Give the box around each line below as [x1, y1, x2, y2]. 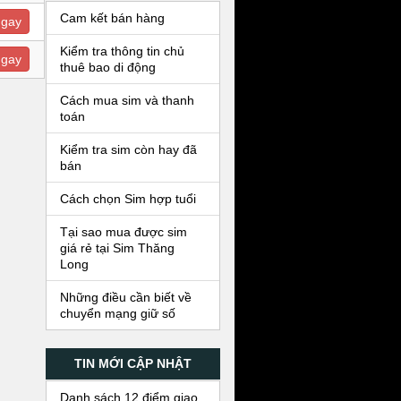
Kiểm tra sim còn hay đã [60, 142, 198, 157]
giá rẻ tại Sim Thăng [60, 241, 175, 255]
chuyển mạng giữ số [60, 306, 176, 320]
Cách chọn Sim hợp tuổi [60, 192, 197, 206]
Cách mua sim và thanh [60, 93, 195, 107]
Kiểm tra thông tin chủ [60, 44, 185, 58]
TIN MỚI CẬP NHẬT [74, 356, 192, 371]
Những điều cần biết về [60, 290, 192, 304]
